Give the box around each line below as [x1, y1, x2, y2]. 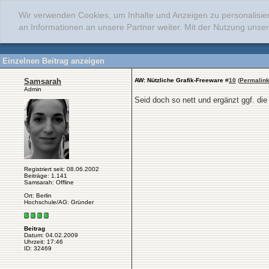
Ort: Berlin [24, 192, 52, 199]
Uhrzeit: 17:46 [24, 238, 63, 246]
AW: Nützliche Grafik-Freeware [134, 77, 223, 83]
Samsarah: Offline [24, 179, 74, 186]
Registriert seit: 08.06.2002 [24, 166, 99, 172]
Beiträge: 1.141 [24, 172, 67, 179]
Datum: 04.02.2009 [24, 232, 78, 239]
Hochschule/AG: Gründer [24, 199, 94, 205]
